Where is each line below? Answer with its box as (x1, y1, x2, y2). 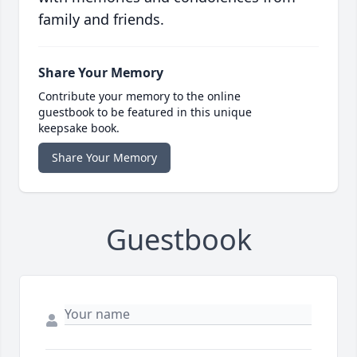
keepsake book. (38, 120, 120, 136)
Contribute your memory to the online (38, 88, 241, 104)
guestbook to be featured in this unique (38, 104, 252, 120)
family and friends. (38, 10, 164, 29)
